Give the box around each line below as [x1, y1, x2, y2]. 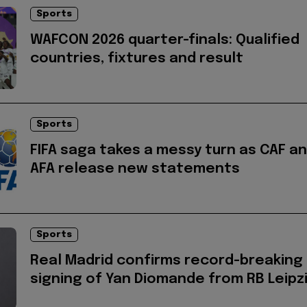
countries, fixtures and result [30, 51, 243, 66]
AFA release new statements [30, 162, 240, 177]
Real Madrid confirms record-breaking [30, 254, 303, 269]
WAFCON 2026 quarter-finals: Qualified [30, 33, 299, 48]
